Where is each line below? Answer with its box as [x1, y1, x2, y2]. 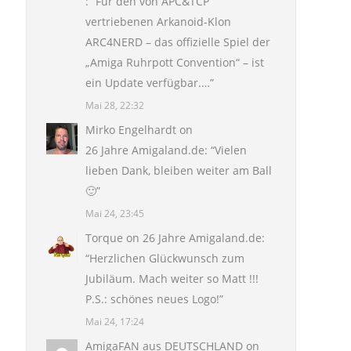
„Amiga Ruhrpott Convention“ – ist [85, 55, 264, 70]
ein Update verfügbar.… [85, 75, 210, 90]
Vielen [215, 143, 247, 157]
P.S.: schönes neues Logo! [85, 291, 219, 306]
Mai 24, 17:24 [85, 315, 144, 327]
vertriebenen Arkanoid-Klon [85, 14, 231, 29]
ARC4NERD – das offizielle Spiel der [85, 34, 270, 49]
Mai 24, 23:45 [85, 207, 144, 219]
